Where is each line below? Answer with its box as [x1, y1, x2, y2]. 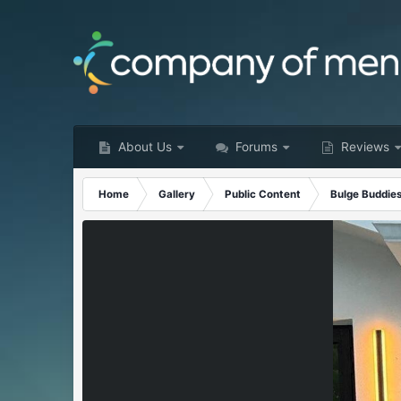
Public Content [225, 188, 302, 200]
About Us [115, 140, 173, 154]
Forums [232, 140, 278, 154]
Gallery [158, 188, 196, 200]
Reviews [337, 140, 390, 154]
